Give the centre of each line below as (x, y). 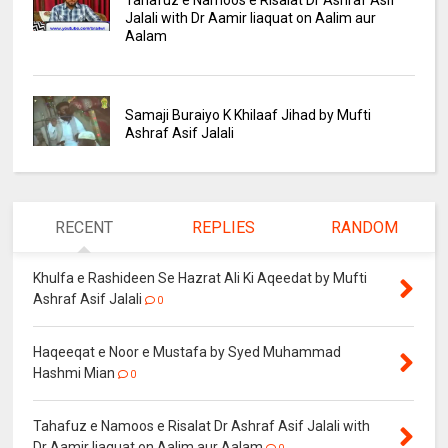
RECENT (83, 228)
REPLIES (224, 228)
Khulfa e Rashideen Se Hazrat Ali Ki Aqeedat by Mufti (200, 278)
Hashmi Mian (74, 373)
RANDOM (364, 228)
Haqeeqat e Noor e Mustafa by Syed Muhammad (187, 352)
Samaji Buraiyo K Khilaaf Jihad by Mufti (247, 115)
